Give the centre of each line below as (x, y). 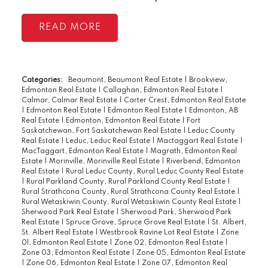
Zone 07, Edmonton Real (184, 263)
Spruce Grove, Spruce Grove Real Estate (136, 222)
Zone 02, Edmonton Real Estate (169, 243)
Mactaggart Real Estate (198, 141)
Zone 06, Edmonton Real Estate (81, 263)
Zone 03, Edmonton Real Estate (76, 253)
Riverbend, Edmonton (203, 161)
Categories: (42, 80)
